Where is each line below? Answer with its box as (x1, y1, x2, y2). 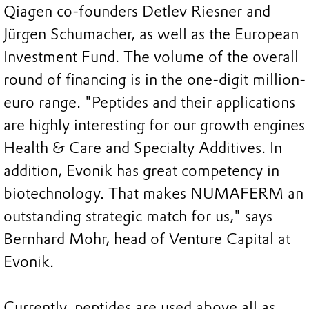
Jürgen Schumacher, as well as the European (3, 25, 299, 44)
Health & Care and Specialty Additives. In (3, 139, 282, 158)
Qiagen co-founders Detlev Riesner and (3, 2, 270, 21)
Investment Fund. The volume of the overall (3, 48, 299, 67)
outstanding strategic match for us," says (3, 207, 272, 226)
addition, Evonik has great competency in (3, 161, 279, 181)
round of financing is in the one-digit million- (3, 70, 306, 90)
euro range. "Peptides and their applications (3, 93, 295, 112)
